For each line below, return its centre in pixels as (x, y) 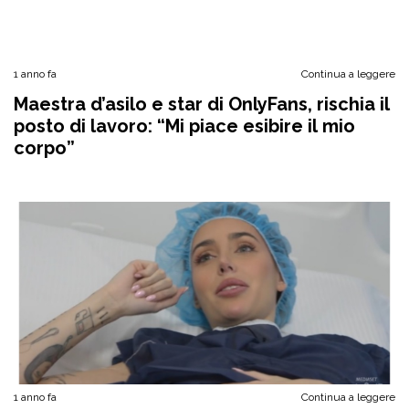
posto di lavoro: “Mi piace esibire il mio (184, 126)
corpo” (44, 148)
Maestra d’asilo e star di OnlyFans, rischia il (202, 104)
